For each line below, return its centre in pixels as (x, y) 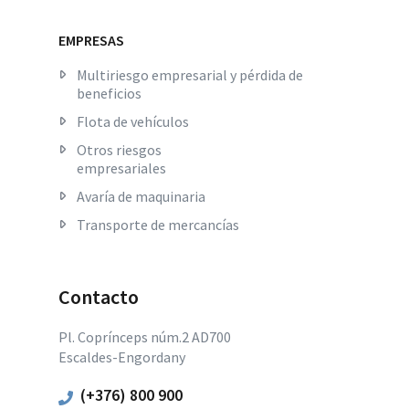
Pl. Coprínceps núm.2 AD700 (145, 336)
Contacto (99, 296)
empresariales (121, 168)
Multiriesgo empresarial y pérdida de (190, 74)
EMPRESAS (91, 40)
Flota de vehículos (133, 121)
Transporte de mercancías (158, 224)
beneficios (109, 93)
